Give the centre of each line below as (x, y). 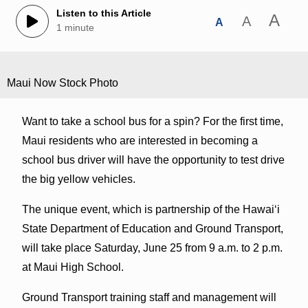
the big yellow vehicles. (78, 179)
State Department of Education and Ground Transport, (152, 228)
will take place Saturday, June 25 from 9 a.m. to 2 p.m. (152, 247)
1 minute (75, 28)
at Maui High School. (73, 267)
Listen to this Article (103, 13)
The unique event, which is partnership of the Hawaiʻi (151, 209)
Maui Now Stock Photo (63, 82)
